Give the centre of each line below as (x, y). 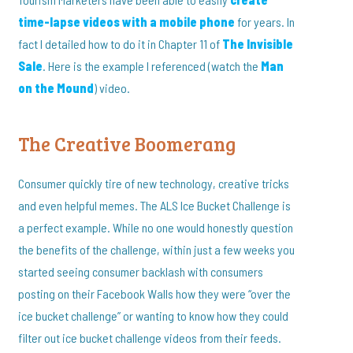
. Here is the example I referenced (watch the (152, 66)
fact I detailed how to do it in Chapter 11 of (121, 44)
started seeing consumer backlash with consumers (141, 272)
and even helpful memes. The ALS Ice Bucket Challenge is (155, 206)
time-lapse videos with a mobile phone (127, 22)
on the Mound (56, 88)
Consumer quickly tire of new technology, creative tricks (154, 184)
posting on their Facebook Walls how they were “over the (155, 294)
